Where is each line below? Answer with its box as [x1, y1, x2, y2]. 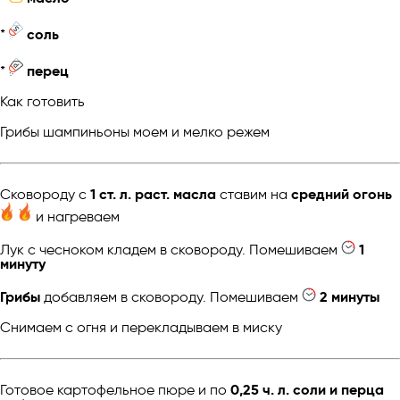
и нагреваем [32, 207, 120, 225]
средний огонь [291, 186, 392, 204]
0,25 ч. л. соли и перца [230, 380, 384, 398]
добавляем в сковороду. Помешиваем [40, 287, 302, 305]
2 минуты [320, 287, 379, 305]
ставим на [216, 186, 291, 204]
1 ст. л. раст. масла [90, 186, 216, 204]
